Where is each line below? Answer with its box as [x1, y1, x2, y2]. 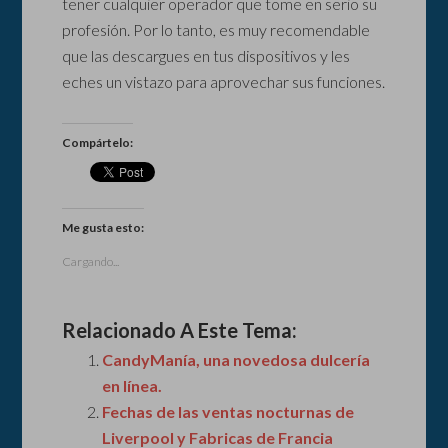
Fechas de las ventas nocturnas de [102, 402, 355, 422]
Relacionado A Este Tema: [62, 318, 298, 343]
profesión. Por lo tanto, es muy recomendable [62, 20, 371, 40]
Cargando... [62, 254, 120, 270]
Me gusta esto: [62, 220, 145, 236]
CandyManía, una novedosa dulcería [102, 350, 371, 370]
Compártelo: [62, 135, 134, 151]
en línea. [102, 376, 163, 396]
